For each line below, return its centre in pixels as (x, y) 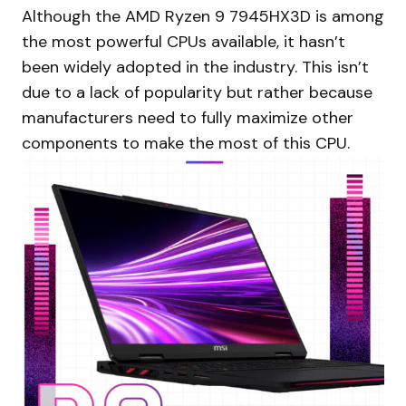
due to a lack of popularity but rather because (197, 92)
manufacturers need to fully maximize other (188, 117)
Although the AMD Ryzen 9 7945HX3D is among (203, 16)
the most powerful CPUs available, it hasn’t (184, 41)
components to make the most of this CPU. (186, 143)
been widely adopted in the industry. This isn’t (195, 67)
